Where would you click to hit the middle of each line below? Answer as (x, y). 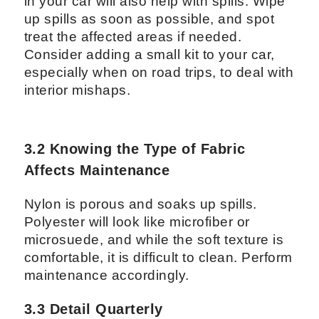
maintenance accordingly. (106, 276)
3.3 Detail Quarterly (93, 309)
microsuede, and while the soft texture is (154, 240)
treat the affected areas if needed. (133, 37)
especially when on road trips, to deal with (159, 73)
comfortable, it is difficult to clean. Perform (158, 258)
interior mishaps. (77, 90)
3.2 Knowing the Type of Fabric (135, 149)
